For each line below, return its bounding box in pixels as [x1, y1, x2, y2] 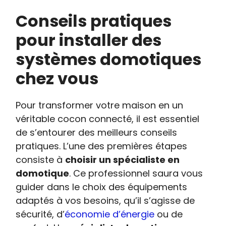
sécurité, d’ [16, 208, 65, 220]
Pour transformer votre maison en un [16, 99, 184, 111]
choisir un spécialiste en [65, 153, 180, 166]
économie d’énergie [65, 208, 155, 220]
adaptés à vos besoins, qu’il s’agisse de [16, 194, 195, 207]
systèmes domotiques [16, 48, 202, 71]
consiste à [16, 153, 66, 166]
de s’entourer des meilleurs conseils [16, 126, 178, 139]
